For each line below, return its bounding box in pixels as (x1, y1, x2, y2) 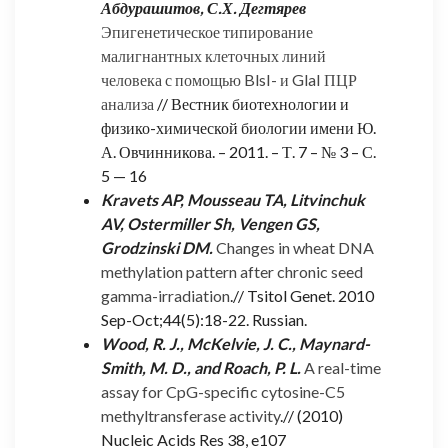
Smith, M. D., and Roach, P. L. (101, 357, 301, 377)
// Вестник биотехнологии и (154, 93, 349, 113)
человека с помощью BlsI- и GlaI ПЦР (101, 69, 357, 89)
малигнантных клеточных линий (101, 45, 326, 65)
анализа (101, 93, 154, 113)
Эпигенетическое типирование (101, 21, 313, 41)
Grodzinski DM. (101, 237, 216, 257)
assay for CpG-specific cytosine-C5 (101, 381, 345, 401)
